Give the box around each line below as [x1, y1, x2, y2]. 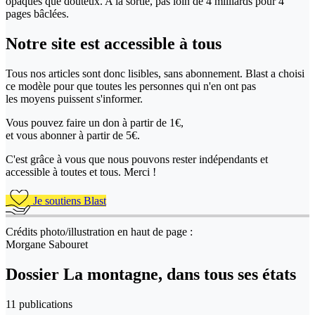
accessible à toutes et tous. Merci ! [6, 165, 156, 178]
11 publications [6, 297, 72, 310]
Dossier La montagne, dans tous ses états [6, 264, 296, 283]
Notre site [6, 34, 80, 53]
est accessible [80, 34, 179, 53]
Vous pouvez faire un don [6, 116, 122, 129]
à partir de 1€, [122, 116, 184, 129]
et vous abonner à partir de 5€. [6, 129, 140, 141]
